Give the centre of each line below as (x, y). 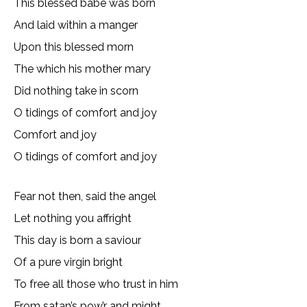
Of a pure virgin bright (68, 262)
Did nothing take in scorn (76, 91)
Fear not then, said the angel (85, 196)
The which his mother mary (82, 69)
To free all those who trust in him (96, 284)
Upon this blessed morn (74, 47)
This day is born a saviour (77, 240)
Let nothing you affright (73, 218)
